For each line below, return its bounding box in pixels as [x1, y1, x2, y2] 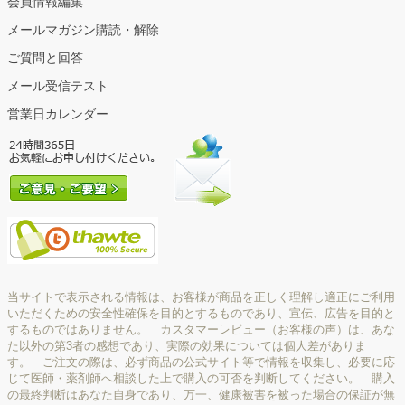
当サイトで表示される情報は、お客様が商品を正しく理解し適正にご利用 [7, 290, 395, 305]
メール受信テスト [7, 79, 108, 94]
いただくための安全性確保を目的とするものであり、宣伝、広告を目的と [7, 306, 395, 321]
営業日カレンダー [7, 107, 108, 122]
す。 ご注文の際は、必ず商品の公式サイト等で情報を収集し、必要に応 [7, 355, 395, 370]
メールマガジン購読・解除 [7, 23, 159, 38]
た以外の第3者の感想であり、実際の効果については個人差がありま [7, 339, 366, 353]
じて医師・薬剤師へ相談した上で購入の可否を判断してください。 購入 [7, 372, 395, 386]
